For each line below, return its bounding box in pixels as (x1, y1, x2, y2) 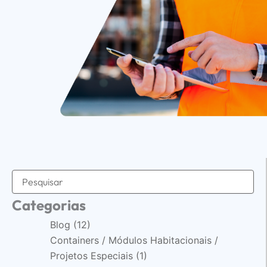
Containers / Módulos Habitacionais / (49, 234, 218, 247)
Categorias (12, 196, 86, 215)
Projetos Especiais (49, 250, 133, 262)
